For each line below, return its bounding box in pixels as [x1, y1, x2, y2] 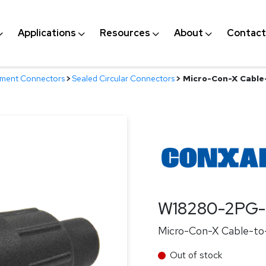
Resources [99, 27, 150, 39]
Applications [17, 27, 76, 39]
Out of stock [170, 249, 222, 261]
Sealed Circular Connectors [72, 73, 175, 84]
